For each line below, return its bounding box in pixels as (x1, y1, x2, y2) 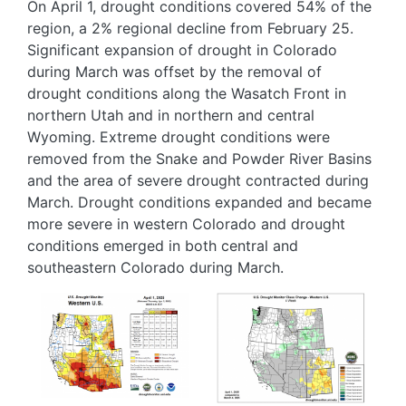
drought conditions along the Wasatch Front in (27, 83, 346, 102)
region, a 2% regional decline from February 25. (27, 18, 353, 37)
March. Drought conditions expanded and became (27, 192, 372, 211)
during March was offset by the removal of (27, 62, 322, 81)
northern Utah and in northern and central (27, 105, 314, 124)
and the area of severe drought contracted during (27, 170, 369, 189)
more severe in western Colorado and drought (27, 214, 345, 233)
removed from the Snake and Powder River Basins (27, 149, 372, 168)
